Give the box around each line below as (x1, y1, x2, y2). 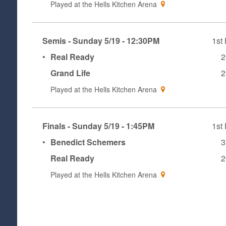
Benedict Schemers (50, 136, 126, 148)
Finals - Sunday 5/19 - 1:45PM (42, 120, 154, 132)
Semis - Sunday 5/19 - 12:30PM (42, 35, 159, 47)
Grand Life (50, 67, 90, 79)
